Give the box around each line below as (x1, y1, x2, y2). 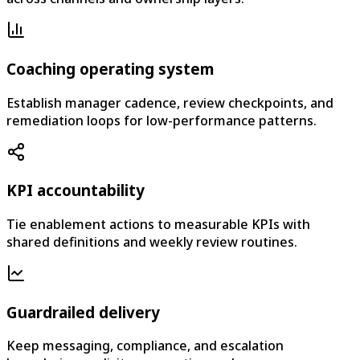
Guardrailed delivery (6, 301, 160, 322)
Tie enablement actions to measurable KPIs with (6, 215, 310, 233)
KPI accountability (6, 180, 145, 201)
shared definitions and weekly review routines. (6, 232, 297, 251)
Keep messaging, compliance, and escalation (6, 337, 284, 355)
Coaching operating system (6, 58, 214, 79)
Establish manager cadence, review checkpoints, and (6, 93, 333, 112)
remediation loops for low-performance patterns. (6, 111, 317, 129)
